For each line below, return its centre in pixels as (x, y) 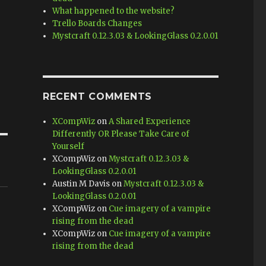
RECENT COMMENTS (97, 96)
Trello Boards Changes (97, 23)
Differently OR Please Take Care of (121, 134)
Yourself (69, 146)
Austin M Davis (81, 184)
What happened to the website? (114, 11)
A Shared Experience (150, 121)
